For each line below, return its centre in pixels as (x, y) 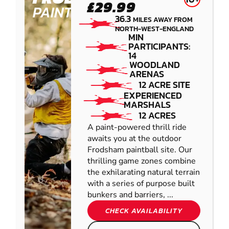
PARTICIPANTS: (159, 47)
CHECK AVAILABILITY (144, 211)
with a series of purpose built (141, 184)
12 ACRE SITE (164, 85)
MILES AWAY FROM (163, 20)
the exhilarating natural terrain (144, 173)
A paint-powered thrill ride (137, 128)
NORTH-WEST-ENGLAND (155, 29)
